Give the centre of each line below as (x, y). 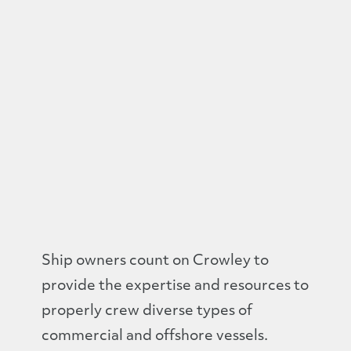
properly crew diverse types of (147, 311)
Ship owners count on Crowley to (155, 261)
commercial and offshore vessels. (154, 337)
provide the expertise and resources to (175, 286)
